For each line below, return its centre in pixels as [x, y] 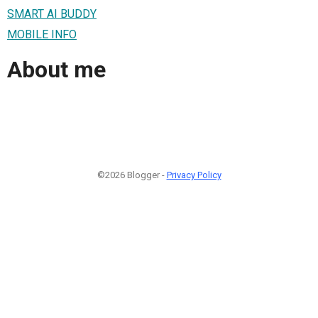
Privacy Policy [194, 175]
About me [56, 70]
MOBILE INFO [42, 34]
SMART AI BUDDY [52, 13]
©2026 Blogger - [132, 175]
